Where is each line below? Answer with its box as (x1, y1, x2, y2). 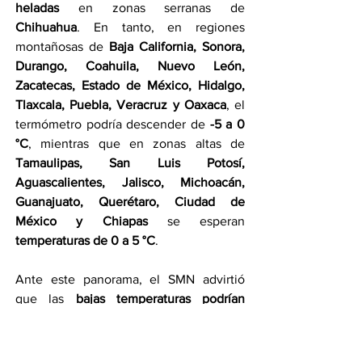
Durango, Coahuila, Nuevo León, (15, 58, 245, 73)
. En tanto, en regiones (77, 19, 245, 34)
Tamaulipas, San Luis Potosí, (15, 155, 245, 170)
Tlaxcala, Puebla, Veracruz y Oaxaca (15, 97, 226, 112)
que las (15, 291, 76, 305)
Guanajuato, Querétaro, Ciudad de (15, 194, 245, 208)
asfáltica (15, 330, 61, 344)
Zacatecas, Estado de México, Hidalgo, (15, 78, 245, 92)
